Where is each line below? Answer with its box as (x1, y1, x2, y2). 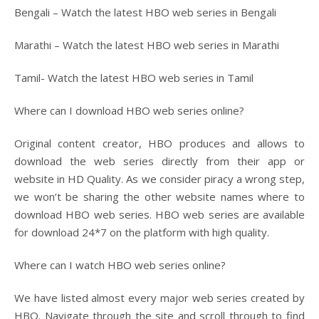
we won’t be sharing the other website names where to (14, 189, 305, 204)
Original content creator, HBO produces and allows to (14, 136, 305, 150)
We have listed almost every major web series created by (14, 291, 305, 305)
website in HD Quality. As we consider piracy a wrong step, (14, 172, 305, 186)
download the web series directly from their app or (14, 154, 305, 168)
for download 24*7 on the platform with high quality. (14, 225, 269, 239)
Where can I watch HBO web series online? (14, 258, 226, 272)
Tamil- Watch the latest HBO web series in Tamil (14, 70, 253, 85)
